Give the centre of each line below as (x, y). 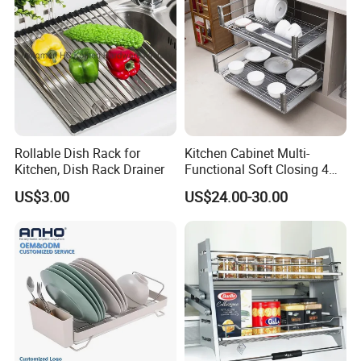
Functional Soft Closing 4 (256, 170)
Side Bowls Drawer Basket (258, 186)
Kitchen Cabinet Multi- (247, 154)
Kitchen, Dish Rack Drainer (90, 170)
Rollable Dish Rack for (78, 154)
